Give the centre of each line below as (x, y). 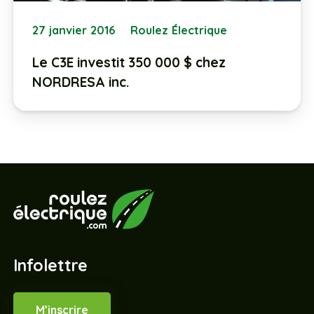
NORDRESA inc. (80, 82)
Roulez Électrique (179, 30)
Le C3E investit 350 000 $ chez (129, 63)
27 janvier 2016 (74, 30)
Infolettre (50, 265)
